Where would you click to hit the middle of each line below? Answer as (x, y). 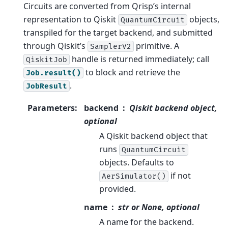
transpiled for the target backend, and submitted (118, 32)
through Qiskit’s (55, 46)
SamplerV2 (111, 46)
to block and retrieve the (132, 72)
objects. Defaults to (137, 162)
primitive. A (156, 46)
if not (180, 175)
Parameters (51, 108)
